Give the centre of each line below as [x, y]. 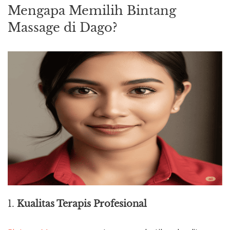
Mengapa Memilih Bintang [92, 11]
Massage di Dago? [63, 27]
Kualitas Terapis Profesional [82, 204]
